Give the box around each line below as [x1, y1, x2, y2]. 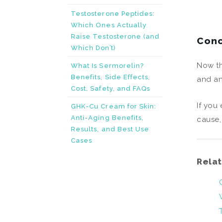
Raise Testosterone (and [71, 33, 160, 40]
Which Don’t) [71, 44, 116, 52]
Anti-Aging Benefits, [71, 114, 144, 121]
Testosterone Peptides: [71, 10, 155, 17]
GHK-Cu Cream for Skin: [71, 103, 157, 110]
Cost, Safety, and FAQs [71, 85, 151, 92]
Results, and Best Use [71, 125, 150, 133]
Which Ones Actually [71, 21, 147, 29]
